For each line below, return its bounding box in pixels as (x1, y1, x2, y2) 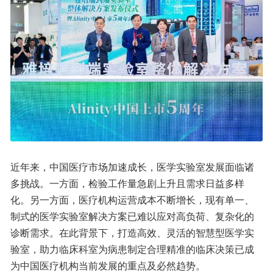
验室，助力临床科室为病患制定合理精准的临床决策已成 (10, 241, 254, 256)
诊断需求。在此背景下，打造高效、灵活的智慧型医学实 (10, 225, 254, 239)
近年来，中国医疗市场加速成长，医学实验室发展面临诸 (10, 159, 254, 174)
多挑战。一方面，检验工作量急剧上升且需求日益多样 (10, 175, 244, 190)
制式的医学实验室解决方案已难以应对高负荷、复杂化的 (10, 208, 254, 223)
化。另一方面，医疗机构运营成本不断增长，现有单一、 (10, 192, 254, 207)
